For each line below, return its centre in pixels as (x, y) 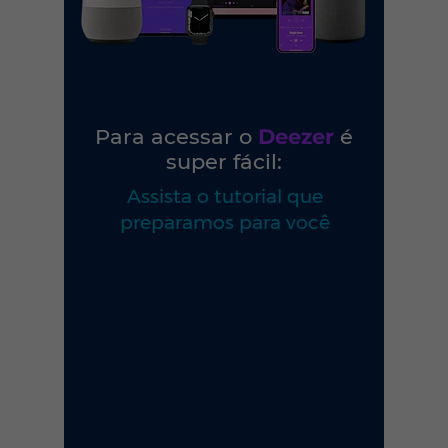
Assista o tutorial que (225, 196)
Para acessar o (176, 136)
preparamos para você (225, 222)
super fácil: (224, 161)
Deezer (296, 136)
